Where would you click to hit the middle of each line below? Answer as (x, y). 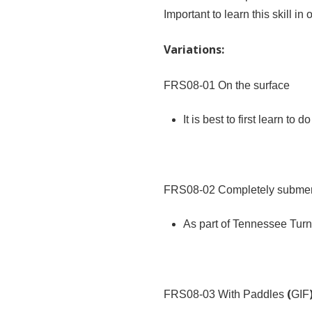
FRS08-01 (190, 85)
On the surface (254, 85)
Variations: (194, 49)
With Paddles (253, 294)
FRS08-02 (190, 189)
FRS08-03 (190, 294)
